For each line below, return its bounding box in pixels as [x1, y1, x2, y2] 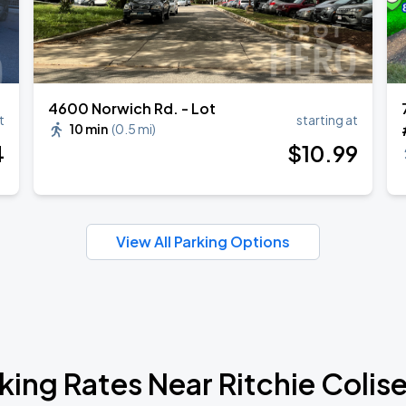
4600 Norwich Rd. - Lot [48, 99, 217, 118]
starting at [295, 111, 358, 128]
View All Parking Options [116, 232, 290, 251]
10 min [70, 121, 109, 137]
